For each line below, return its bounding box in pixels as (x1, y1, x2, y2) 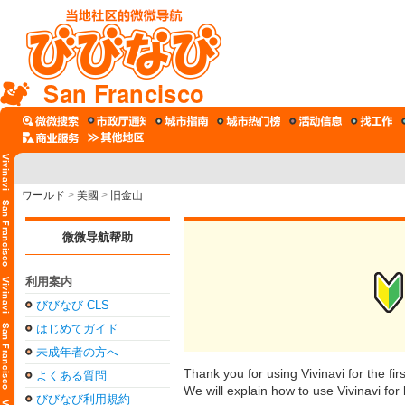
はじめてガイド (36, 322, 118, 335)
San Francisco (43, 76, 205, 110)
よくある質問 (36, 369, 107, 382)
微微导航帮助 (62, 231, 133, 244)
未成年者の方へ (36, 345, 118, 359)
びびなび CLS (36, 298, 109, 312)
